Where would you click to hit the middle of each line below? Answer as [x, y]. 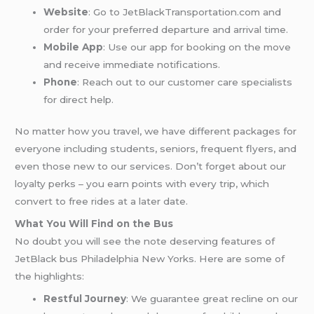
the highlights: [50, 276]
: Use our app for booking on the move [197, 47]
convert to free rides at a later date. [102, 202]
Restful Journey [85, 298]
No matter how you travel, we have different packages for [156, 131]
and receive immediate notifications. [132, 64]
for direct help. [79, 99]
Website [66, 12]
